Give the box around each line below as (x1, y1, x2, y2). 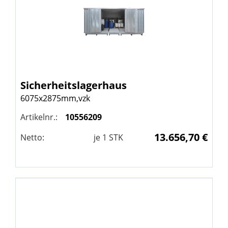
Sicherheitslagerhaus (20, 78, 127, 92)
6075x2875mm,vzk (20, 93, 90, 104)
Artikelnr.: (20, 111, 58, 123)
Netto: (20, 132, 44, 143)
